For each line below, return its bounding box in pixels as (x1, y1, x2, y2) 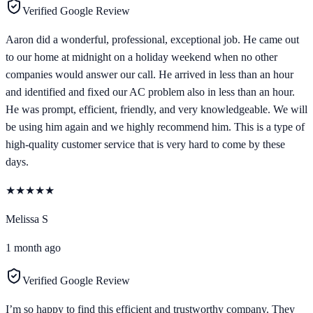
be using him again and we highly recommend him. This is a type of (6, 121, 305, 133)
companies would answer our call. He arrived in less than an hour (6, 68, 293, 81)
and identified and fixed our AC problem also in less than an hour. (6, 86, 295, 99)
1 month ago (6, 242, 61, 254)
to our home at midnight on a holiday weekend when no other (6, 51, 277, 64)
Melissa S (6, 213, 48, 226)
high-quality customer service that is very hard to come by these (6, 138, 285, 151)
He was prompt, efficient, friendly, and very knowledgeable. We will (6, 103, 307, 116)
